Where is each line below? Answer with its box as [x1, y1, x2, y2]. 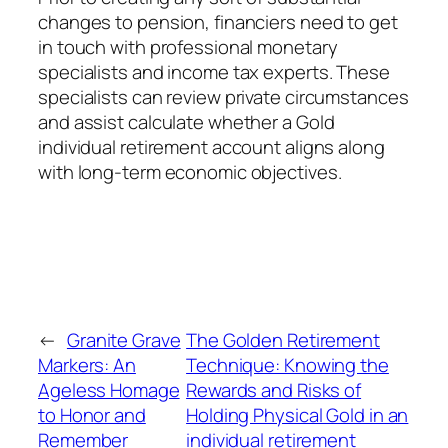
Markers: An [38, 351, 136, 378]
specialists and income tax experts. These [38, 58, 390, 85]
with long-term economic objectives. [38, 158, 342, 185]
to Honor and [38, 401, 146, 428]
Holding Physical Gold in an [186, 401, 409, 428]
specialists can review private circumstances [38, 83, 409, 110]
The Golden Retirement [186, 326, 380, 353]
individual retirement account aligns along [38, 133, 385, 160]
